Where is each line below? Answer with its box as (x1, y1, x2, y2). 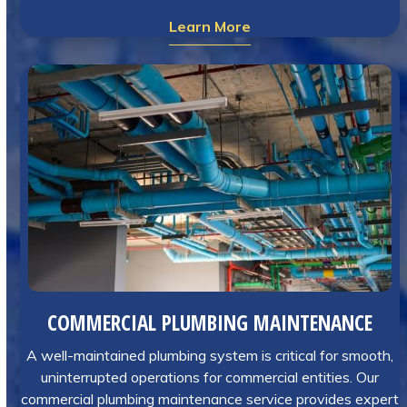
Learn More (169, 17, 252, 35)
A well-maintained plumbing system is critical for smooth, (26, 346, 394, 364)
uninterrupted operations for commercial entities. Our (41, 368, 380, 386)
